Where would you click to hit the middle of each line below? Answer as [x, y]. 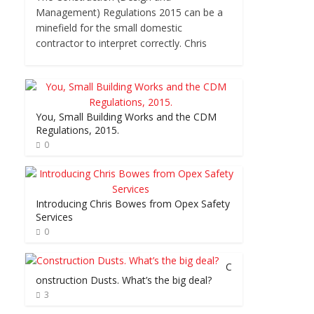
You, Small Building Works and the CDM [126, 117]
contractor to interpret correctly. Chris [121, 43]
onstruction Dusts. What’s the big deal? [124, 280]
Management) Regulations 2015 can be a [129, 13]
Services [54, 217]
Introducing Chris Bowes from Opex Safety [133, 204]
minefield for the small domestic [109, 28]
